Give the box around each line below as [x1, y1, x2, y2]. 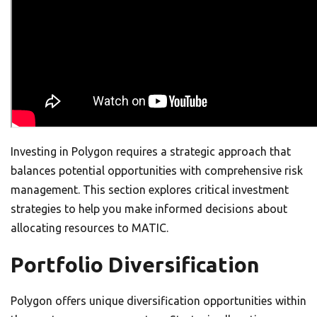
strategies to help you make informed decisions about [11, 202, 287, 215]
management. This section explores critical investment [11, 183, 289, 196]
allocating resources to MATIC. [11, 221, 168, 234]
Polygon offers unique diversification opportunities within [11, 294, 306, 307]
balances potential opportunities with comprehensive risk [11, 164, 303, 177]
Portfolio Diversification [11, 253, 260, 277]
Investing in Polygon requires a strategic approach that [11, 145, 291, 158]
